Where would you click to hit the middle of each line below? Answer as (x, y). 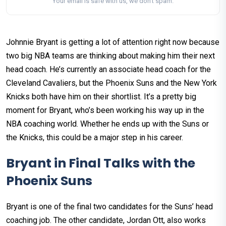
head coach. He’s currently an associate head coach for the (108, 70)
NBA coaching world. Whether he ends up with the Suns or (107, 124)
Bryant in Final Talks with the (101, 163)
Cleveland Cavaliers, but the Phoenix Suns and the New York (111, 83)
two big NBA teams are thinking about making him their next (110, 56)
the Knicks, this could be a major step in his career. (95, 138)
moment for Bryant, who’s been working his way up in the (105, 110)
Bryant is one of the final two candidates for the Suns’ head (109, 207)
